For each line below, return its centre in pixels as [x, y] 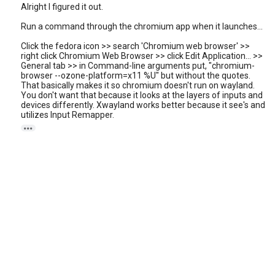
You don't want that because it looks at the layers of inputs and [142, 95]
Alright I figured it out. [62, 7]
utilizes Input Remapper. [68, 115]
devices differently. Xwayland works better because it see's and [143, 105]
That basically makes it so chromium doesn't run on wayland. [138, 85]
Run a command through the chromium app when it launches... [142, 26]
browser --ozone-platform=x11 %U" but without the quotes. [136, 76]
